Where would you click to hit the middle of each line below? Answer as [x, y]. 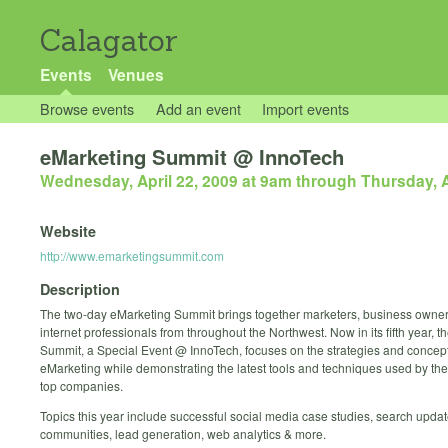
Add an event [198, 108]
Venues [135, 74]
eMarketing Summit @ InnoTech [192, 157]
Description [80, 288]
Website [68, 231]
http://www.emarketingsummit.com [132, 256]
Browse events [87, 108]
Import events [306, 108]
